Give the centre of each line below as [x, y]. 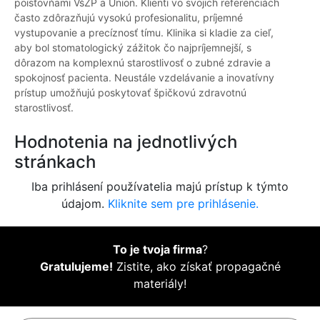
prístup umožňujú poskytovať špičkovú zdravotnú [130, 93]
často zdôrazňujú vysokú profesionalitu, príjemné [129, 18]
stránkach [55, 162]
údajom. [85, 204]
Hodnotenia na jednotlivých [126, 142]
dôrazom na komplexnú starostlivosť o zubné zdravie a [142, 63]
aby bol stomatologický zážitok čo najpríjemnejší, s [133, 48]
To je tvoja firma [157, 250]
